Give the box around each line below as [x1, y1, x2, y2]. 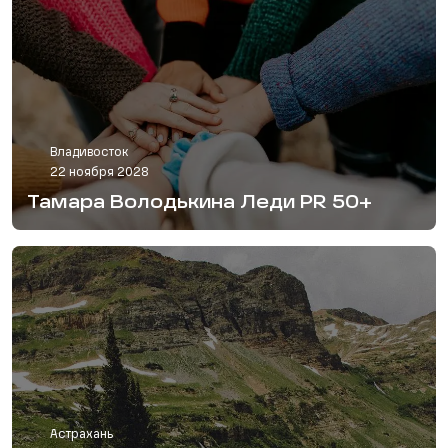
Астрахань [50, 429, 113, 442]
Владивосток [50, 147, 128, 160]
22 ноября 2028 [50, 167, 149, 180]
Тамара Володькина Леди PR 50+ [27, 194, 372, 213]
